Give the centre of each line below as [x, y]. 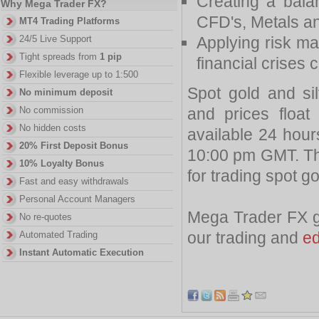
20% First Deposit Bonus [74, 146]
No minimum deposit [66, 92]
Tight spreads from [59, 57]
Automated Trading [58, 235]
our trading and [245, 237]
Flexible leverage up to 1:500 [79, 74]
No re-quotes [46, 217]
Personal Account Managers [77, 199]
